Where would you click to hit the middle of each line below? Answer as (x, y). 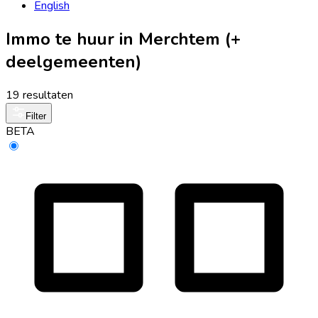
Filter (36, 116)
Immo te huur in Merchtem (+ (123, 39)
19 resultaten (39, 95)
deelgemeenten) (73, 61)
